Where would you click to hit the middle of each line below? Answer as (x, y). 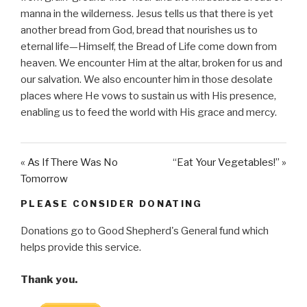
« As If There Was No (69, 162)
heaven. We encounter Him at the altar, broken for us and (151, 63)
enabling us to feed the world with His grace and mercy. (149, 112)
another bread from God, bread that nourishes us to (139, 30)
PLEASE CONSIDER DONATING (112, 203)
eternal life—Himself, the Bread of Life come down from (149, 46)
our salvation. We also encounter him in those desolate (147, 79)
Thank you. (49, 279)
